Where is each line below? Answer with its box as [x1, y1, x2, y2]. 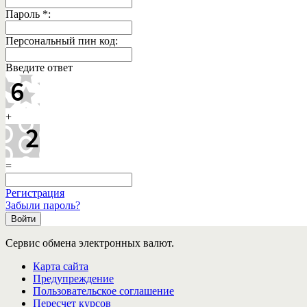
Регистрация [5, 187, 64, 199]
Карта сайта [33, 260, 88, 273]
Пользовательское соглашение [33, 285, 174, 297]
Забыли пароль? [5, 199, 80, 212]
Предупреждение [33, 273, 114, 285]
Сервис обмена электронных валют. [5, 237, 174, 249]
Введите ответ [5, 62, 73, 74]
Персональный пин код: [5, 35, 118, 47]
